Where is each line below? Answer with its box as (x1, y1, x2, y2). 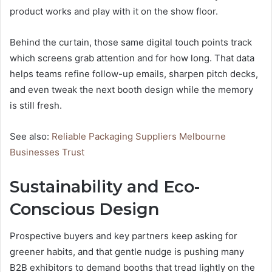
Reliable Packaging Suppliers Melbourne (52, 130, 226, 142)
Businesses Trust (10, 146, 84, 158)
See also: (10, 130, 52, 142)
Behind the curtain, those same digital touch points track (10, 36, 252, 48)
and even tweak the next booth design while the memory (10, 83, 253, 95)
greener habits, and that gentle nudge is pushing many (10, 246, 244, 258)
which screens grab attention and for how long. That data (10, 52, 254, 64)
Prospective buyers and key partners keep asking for (10, 230, 237, 242)
